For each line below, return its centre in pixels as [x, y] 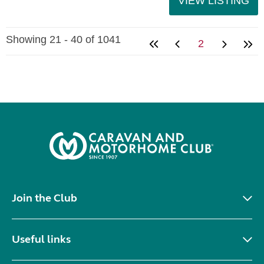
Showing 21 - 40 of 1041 [63, 39]
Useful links [41, 239]
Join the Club [44, 198]
